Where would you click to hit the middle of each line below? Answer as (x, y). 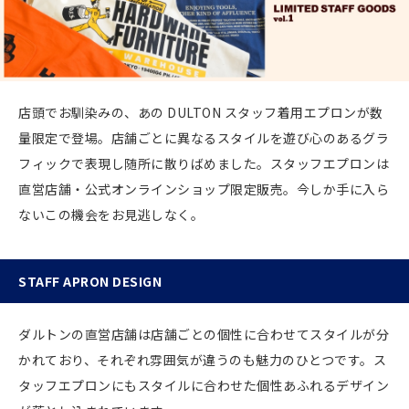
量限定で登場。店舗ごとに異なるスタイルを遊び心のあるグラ (204, 137)
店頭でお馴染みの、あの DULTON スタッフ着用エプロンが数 (201, 112)
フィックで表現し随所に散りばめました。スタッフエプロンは (204, 163)
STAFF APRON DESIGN (90, 281)
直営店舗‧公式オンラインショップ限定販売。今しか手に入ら (204, 189)
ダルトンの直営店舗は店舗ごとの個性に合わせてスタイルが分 (204, 334)
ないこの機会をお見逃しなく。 (111, 214)
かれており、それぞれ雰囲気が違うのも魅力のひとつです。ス (202, 359)
